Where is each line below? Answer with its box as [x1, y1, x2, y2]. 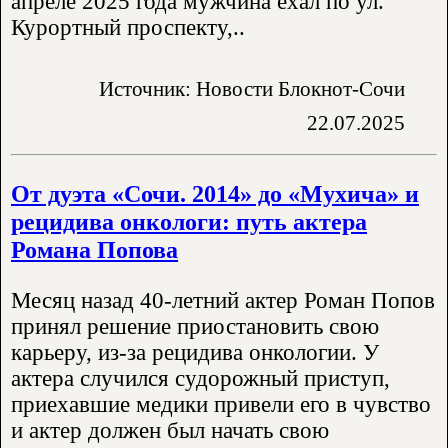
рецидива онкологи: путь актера [11, 207, 367, 235]
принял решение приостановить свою [11, 314, 379, 340]
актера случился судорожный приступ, [11, 366, 390, 392]
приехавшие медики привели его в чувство [11, 392, 431, 418]
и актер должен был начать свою [11, 418, 329, 444]
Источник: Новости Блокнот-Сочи [99, 77, 405, 101]
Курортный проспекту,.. [11, 15, 245, 41]
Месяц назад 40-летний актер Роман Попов [11, 288, 435, 314]
